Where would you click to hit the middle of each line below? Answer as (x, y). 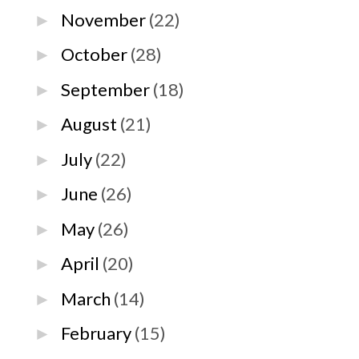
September (106, 89)
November (104, 19)
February (97, 333)
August (89, 124)
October (95, 54)
